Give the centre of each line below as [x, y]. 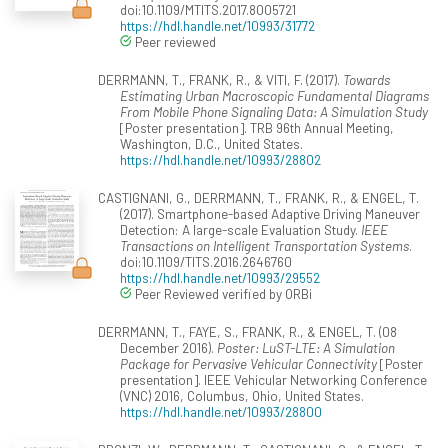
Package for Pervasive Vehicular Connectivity [248, 363]
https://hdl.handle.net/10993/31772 [217, 25]
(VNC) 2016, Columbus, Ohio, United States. [242, 395]
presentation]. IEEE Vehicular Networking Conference [273, 379]
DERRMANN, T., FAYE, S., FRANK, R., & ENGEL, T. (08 [247, 331]
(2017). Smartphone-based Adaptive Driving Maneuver [270, 213]
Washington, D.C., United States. [211, 143]
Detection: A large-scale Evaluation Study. [240, 229]
